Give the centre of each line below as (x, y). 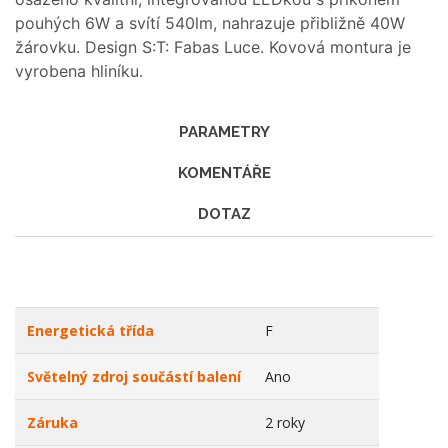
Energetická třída (90, 330)
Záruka (52, 422)
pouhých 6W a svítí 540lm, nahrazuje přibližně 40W (210, 23)
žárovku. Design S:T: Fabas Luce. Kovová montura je (213, 47)
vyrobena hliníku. (79, 71)
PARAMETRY (224, 132)
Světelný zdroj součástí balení (134, 376)
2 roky (285, 422)
